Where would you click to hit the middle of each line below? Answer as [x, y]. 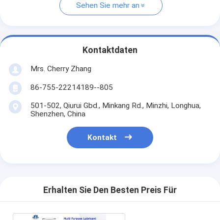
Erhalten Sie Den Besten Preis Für [110, 190]
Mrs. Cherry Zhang [61, 69]
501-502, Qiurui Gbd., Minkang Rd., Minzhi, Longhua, [115, 105]
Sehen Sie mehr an [108, 6]
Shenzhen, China [58, 114]
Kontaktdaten [110, 50]
